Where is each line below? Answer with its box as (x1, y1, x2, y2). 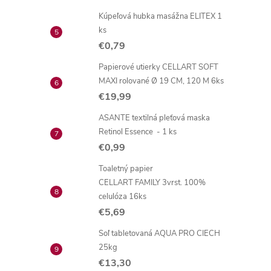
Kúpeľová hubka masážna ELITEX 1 (99, 11, 222, 22)
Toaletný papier (99, 163, 153, 174)
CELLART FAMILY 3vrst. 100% (99, 177, 206, 188)
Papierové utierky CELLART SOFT (99, 62, 218, 73)
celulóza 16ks (99, 191, 146, 202)
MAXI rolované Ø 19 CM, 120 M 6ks (99, 76, 224, 87)
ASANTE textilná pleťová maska (99, 113, 210, 123)
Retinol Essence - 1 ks (99, 126, 177, 137)
